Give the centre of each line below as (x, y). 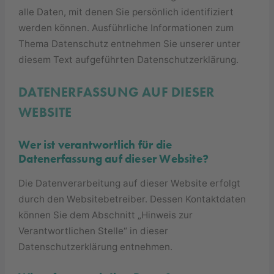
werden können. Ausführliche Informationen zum (126, 28)
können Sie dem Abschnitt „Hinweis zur (106, 215)
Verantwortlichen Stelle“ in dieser (94, 231)
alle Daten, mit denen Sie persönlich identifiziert (126, 12)
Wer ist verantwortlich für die (95, 145)
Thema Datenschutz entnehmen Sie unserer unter (130, 44)
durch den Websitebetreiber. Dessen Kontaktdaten (132, 199)
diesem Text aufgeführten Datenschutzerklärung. (129, 60)
